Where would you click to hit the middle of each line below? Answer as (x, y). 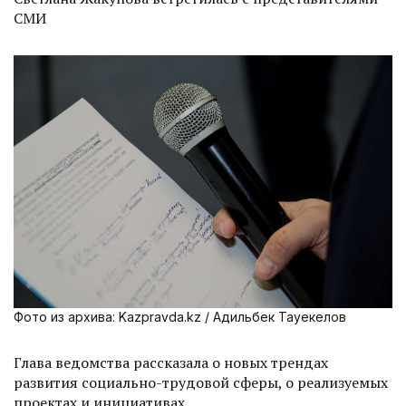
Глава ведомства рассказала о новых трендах (171, 362)
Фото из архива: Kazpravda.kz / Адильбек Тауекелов (180, 316)
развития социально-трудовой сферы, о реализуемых (201, 382)
